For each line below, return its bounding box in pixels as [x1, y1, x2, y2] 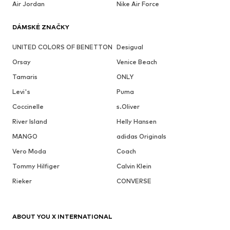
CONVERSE [116, 177, 151, 185]
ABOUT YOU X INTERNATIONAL [12, 212, 112, 220]
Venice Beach [116, 57, 157, 66]
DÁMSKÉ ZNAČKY [12, 23, 69, 31]
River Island [12, 117, 47, 125]
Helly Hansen [116, 117, 157, 125]
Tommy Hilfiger [12, 162, 60, 170]
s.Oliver [116, 102, 140, 110]
